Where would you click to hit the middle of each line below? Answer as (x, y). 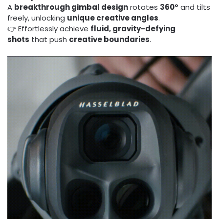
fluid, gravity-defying (133, 29)
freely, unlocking (37, 18)
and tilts (194, 7)
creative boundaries (109, 40)
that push (49, 40)
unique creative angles (113, 18)
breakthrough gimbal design (71, 7)
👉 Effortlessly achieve (49, 29)
